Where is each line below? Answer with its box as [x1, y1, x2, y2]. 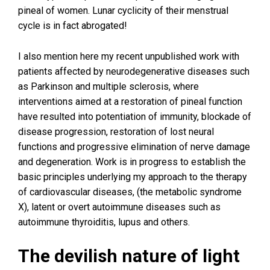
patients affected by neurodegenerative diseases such [18, 66, 250, 77]
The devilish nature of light [18, 245, 240, 266]
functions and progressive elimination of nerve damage [18, 141, 250, 152]
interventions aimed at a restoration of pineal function [18, 96, 242, 107]
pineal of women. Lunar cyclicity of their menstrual [18, 5, 228, 16]
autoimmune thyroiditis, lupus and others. [18, 216, 190, 228]
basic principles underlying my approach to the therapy [18, 171, 247, 183]
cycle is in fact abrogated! [18, 20, 127, 31]
